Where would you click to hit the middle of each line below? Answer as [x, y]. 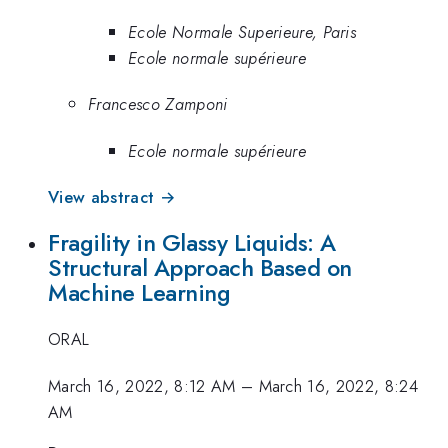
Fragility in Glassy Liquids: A [192, 242]
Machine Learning [139, 292]
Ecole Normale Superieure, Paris [242, 31]
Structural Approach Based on [200, 267]
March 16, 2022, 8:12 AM [142, 385]
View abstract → [112, 197]
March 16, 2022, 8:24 [338, 385]
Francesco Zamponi [158, 104]
